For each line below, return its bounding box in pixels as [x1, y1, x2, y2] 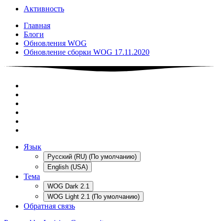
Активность [24, 4, 64, 13]
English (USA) [47, 163, 88, 171]
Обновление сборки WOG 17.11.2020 [24, 47, 149, 56]
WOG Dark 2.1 [47, 182, 89, 190]
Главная [24, 21, 50, 30]
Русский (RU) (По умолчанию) [47, 152, 137, 160]
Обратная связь [24, 201, 75, 210]
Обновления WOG [24, 38, 87, 47]
